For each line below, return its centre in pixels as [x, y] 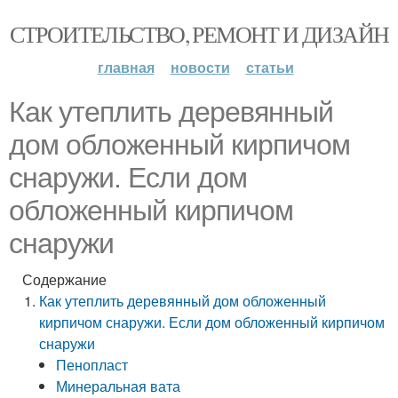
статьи [270, 67]
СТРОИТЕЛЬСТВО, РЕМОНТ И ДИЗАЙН [199, 34]
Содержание [64, 279]
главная [126, 67]
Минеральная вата [119, 386]
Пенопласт [92, 365]
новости [200, 67]
